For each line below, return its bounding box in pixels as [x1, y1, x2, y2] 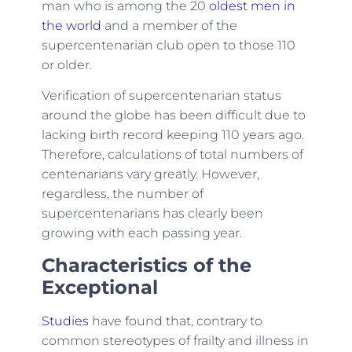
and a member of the [101, 17, 237, 33]
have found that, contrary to [88, 313, 262, 328]
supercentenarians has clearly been [41, 206, 263, 222]
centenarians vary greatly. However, [41, 167, 259, 182]
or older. [41, 57, 95, 72]
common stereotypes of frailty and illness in [41, 332, 309, 348]
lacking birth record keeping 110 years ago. [41, 127, 304, 143]
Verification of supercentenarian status [41, 88, 281, 104]
